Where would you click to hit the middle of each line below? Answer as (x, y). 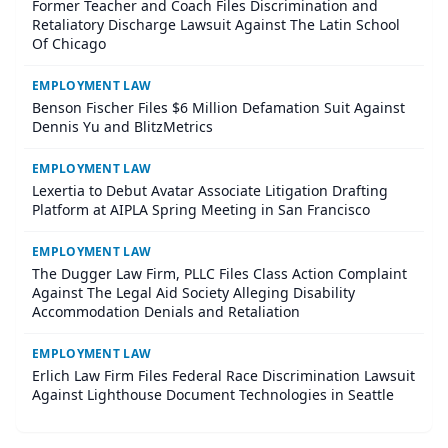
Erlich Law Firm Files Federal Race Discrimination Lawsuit (223, 376)
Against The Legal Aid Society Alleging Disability (193, 293)
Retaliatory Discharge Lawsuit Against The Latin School (216, 25)
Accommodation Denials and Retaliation (166, 312)
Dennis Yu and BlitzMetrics (122, 127)
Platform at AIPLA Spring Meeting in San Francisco (201, 210)
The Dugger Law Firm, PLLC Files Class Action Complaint (219, 274)
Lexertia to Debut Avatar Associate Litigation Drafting (210, 191)
